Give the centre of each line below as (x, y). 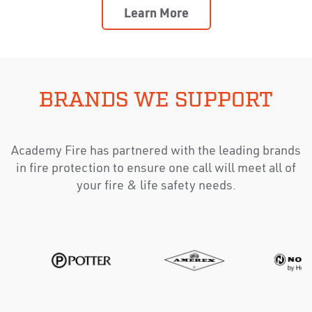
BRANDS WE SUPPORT (156, 101)
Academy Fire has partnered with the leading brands (156, 151)
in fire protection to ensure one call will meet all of (156, 169)
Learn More (156, 14)
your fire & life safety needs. (156, 186)
